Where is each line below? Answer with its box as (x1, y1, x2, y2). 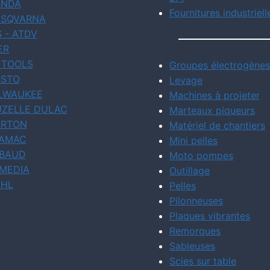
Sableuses (169, 240, 215, 252)
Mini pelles (169, 134, 218, 146)
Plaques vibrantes (169, 210, 250, 222)
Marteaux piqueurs (169, 104, 255, 116)
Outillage (169, 165, 210, 177)
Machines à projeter (169, 89, 260, 101)
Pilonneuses (169, 195, 223, 207)
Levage (169, 74, 202, 86)
